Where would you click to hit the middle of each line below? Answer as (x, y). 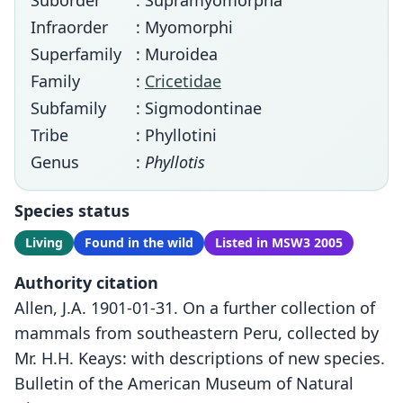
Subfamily (68, 108)
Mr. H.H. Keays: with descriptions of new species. (200, 358)
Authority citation (86, 282)
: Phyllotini (176, 135)
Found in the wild (139, 242)
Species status (72, 210)
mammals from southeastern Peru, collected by (197, 333)
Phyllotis (175, 162)
